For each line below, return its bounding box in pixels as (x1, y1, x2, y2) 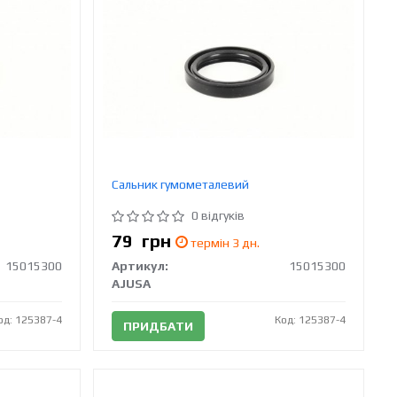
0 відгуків (191, 207, 245, 222)
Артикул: (112, 258, 169, 273)
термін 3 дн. (188, 235, 261, 250)
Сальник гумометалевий (112, 176, 250, 191)
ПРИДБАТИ (123, 318, 194, 333)
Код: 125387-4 (275, 313, 346, 326)
